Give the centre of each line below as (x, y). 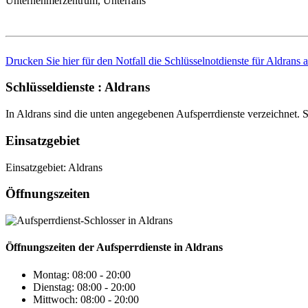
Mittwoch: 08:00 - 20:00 (86, 299)
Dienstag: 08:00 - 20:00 (84, 287)
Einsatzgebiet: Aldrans (54, 167)
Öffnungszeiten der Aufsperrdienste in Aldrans (114, 247)
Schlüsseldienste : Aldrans (78, 87)
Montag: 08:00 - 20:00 (82, 274)
